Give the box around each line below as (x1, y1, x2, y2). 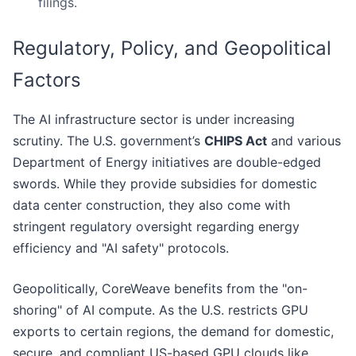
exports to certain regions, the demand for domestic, (13, 323, 334, 340)
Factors (13, 68, 81, 92)
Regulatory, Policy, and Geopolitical (13, 37, 331, 60)
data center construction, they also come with (13, 197, 290, 214)
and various (267, 133, 341, 149)
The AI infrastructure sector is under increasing (13, 111, 295, 128)
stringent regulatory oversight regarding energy (13, 219, 300, 235)
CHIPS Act (204, 133, 267, 149)
